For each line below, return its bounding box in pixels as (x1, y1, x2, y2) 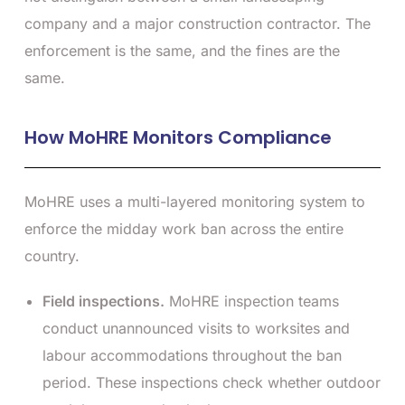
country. (24, 246, 80, 265)
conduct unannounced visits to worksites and (42, 318, 350, 337)
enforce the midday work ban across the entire (24, 219, 344, 238)
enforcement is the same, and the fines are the (24, 41, 340, 60)
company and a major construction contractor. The (24, 14, 371, 33)
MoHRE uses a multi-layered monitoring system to (24, 192, 365, 211)
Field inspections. (42, 291, 165, 310)
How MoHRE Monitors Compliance (24, 124, 332, 150)
